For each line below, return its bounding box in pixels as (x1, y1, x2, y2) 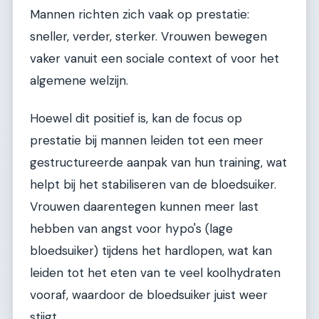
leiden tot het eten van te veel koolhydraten (30, 265, 281, 281)
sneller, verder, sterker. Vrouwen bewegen (30, 28, 267, 44)
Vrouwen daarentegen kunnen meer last (30, 199, 258, 215)
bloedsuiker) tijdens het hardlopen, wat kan (30, 243, 272, 259)
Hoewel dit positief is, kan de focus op (30, 110, 242, 127)
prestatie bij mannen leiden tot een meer (30, 132, 263, 149)
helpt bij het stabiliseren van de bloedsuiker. (30, 177, 276, 193)
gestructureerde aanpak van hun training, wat (30, 155, 287, 171)
